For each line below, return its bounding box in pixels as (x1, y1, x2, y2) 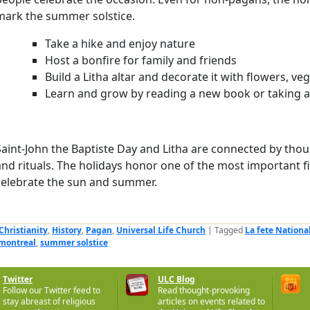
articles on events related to (157, 295, 265, 307)
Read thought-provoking (157, 284, 250, 296)
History (52, 224, 82, 236)
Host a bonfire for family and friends (45, 52, 237, 68)
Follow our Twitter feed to (2, 284, 100, 296)
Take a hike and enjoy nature (45, 35, 195, 51)
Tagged (215, 224, 243, 236)
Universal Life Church (116, 224, 206, 236)
